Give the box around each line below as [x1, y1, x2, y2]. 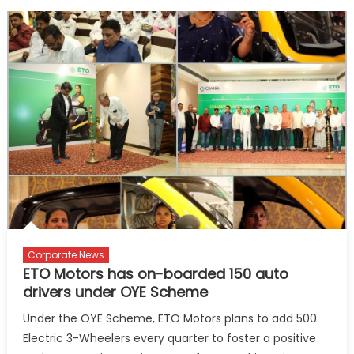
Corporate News [27, 248, 104, 262]
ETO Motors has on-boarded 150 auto [22, 264, 288, 284]
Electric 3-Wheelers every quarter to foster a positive [22, 330, 316, 346]
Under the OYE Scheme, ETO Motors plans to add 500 [22, 311, 317, 326]
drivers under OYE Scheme [22, 282, 208, 302]
